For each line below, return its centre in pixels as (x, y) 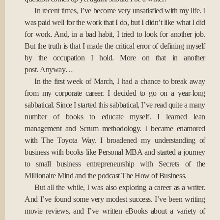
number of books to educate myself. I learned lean (115, 117)
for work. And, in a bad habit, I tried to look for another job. (115, 34)
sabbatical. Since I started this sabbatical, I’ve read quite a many (115, 105)
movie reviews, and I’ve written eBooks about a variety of (115, 211)
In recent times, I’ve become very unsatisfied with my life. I (120, 11)
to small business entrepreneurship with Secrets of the (115, 164)
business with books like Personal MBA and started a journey (115, 152)
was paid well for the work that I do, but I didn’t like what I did (115, 22)
